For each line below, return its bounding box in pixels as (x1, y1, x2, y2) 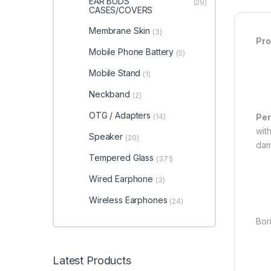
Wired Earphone (88, 174, 154, 184)
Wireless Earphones (88, 195, 168, 206)
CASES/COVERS (88, 5, 153, 16)
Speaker (88, 131, 123, 142)
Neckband (88, 88, 130, 99)
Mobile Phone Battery (88, 46, 174, 57)
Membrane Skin (88, 25, 151, 36)
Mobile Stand (88, 67, 141, 78)
